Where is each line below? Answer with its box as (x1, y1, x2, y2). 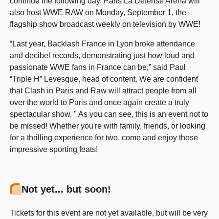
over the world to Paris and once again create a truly (10, 98, 189, 107)
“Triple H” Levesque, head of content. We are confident (10, 75, 198, 83)
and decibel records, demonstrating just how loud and (10, 51, 195, 60)
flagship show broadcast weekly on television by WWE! (10, 20, 200, 28)
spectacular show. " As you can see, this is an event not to (10, 110, 208, 118)
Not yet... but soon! (22, 184, 111, 195)
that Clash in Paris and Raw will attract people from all (10, 87, 197, 95)
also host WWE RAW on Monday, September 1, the (10, 8, 186, 17)
